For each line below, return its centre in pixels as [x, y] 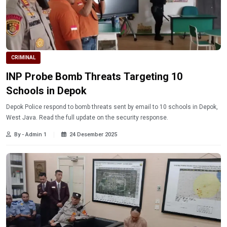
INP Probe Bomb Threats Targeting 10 [94, 76]
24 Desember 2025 [93, 134]
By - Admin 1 [30, 134]
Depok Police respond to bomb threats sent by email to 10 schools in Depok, [112, 107]
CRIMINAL [23, 57]
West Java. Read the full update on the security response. [87, 117]
